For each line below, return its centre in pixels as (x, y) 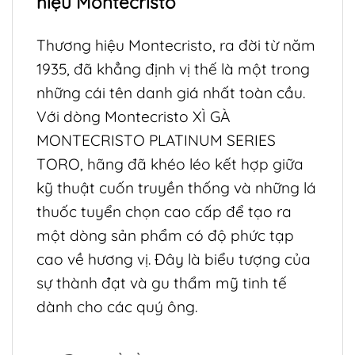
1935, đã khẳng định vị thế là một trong (173, 69)
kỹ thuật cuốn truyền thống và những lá (176, 187)
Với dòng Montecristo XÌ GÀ (133, 116)
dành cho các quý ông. (117, 306)
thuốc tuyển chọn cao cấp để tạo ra (164, 211)
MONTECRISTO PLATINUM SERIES (156, 140)
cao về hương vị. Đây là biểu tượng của (174, 259)
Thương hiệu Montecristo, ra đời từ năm (176, 45)
